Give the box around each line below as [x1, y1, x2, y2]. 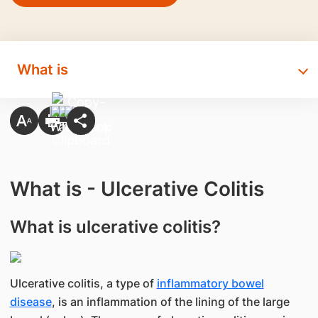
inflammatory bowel [156, 276, 264, 290]
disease [9, 295, 52, 309]
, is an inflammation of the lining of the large [51, 295, 290, 309]
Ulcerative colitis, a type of [9, 276, 157, 290]
